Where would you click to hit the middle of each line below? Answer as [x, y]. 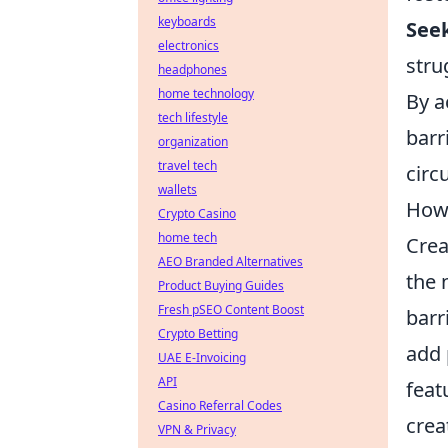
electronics [188, 45]
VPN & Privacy [197, 429]
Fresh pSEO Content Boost [231, 309]
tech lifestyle [193, 117]
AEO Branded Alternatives [230, 261]
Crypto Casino [197, 213]
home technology [206, 93]
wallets [177, 189]
